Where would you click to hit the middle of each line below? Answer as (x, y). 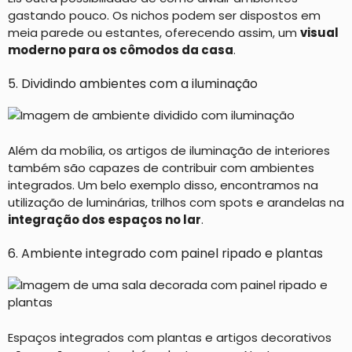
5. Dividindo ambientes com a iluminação (133, 84)
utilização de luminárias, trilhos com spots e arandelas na (176, 202)
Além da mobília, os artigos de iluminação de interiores (169, 150)
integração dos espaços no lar (104, 219)
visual (319, 32)
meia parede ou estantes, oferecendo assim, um (154, 32)
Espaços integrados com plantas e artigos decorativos (170, 337)
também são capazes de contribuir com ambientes (161, 167)
